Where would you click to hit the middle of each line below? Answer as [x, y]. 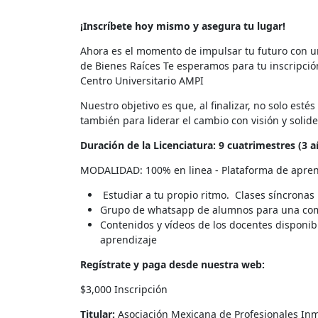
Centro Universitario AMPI [142, 81]
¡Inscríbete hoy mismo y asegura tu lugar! [182, 26]
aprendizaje [128, 240]
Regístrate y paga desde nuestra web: [172, 265]
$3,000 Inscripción [124, 290]
